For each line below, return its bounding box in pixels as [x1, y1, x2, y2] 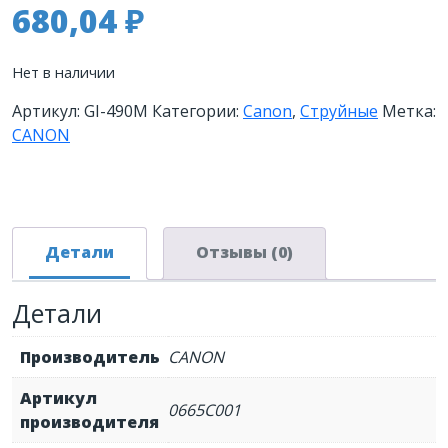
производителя [20, 411, 159, 434]
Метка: [382, 100, 436, 123]
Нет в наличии [12, 62, 115, 83]
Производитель [20, 346, 160, 369]
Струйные [300, 100, 378, 123]
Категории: [152, 100, 243, 123]
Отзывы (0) [196, 241, 293, 264]
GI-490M [84, 100, 148, 123]
